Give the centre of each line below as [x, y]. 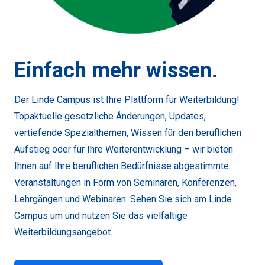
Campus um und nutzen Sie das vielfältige [101, 215]
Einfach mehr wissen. [116, 70]
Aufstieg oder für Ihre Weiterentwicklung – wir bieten [124, 149]
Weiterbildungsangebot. [63, 232]
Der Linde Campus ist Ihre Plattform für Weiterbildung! [127, 99]
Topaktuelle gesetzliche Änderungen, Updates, [110, 116]
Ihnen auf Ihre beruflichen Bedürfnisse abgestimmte [122, 166]
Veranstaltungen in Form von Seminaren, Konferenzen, [125, 182]
